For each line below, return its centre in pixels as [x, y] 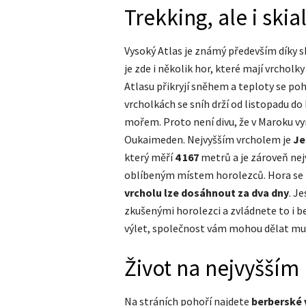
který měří [150, 157]
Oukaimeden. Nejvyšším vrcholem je [209, 139]
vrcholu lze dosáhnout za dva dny [207, 192]
